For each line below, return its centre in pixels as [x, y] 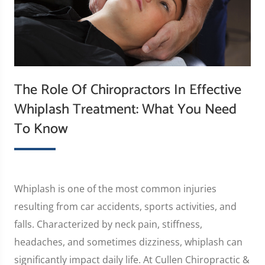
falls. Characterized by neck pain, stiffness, [108, 224]
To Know [41, 129]
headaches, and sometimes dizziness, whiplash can [128, 242]
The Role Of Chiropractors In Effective [128, 90]
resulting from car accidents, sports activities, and [125, 206]
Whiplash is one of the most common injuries [115, 188]
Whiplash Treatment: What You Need [125, 109]
